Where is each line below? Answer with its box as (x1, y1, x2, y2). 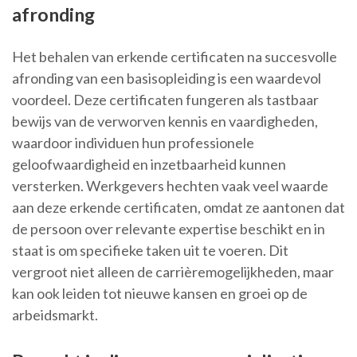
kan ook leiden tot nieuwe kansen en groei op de (12, 284, 308, 303)
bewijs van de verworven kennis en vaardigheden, (12, 112, 318, 131)
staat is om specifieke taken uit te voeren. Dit (12, 241, 288, 260)
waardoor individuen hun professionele (12, 134, 254, 152)
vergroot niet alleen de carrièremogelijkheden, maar (12, 263, 334, 281)
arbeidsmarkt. (12, 306, 98, 324)
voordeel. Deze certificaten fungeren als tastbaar (12, 91, 319, 109)
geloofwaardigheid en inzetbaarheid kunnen (12, 155, 286, 174)
